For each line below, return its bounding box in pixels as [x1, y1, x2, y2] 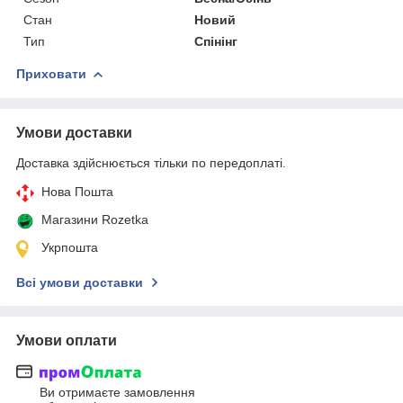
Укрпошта [41, 239, 98, 255]
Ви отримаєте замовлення [40, 385, 195, 400]
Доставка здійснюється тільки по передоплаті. [16, 155, 286, 170]
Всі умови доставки [16, 274, 143, 290]
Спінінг [194, 33, 238, 49]
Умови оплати [16, 332, 117, 348]
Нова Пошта [41, 184, 113, 199]
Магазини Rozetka [41, 211, 148, 227]
